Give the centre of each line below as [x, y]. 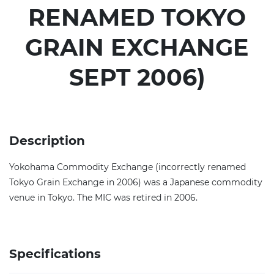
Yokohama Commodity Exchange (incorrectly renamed [128, 167]
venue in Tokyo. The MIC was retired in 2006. [103, 198]
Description [47, 141]
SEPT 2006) [137, 77]
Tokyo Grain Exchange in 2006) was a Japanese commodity [136, 182]
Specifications [55, 254]
